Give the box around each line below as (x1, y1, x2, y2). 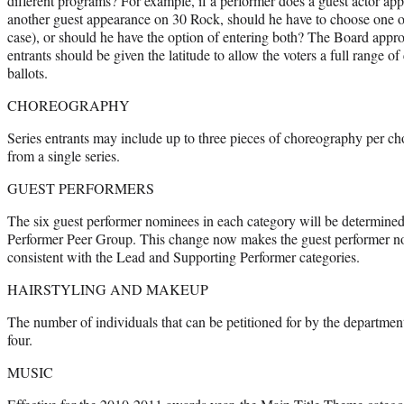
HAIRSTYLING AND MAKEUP (7, 279, 208, 298)
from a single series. (7, 145, 120, 165)
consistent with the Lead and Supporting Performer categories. (7, 246, 360, 266)
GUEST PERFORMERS (7, 178, 154, 197)
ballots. (7, 62, 48, 82)
